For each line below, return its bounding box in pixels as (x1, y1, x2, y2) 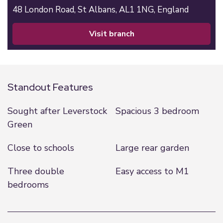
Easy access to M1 (115, 165, 189, 177)
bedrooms (7, 179, 49, 191)
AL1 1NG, (119, 4, 157, 15)
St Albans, (78, 4, 119, 15)
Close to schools (7, 142, 74, 154)
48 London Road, (12, 4, 78, 15)
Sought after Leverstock (7, 105, 107, 117)
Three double (7, 165, 64, 177)
